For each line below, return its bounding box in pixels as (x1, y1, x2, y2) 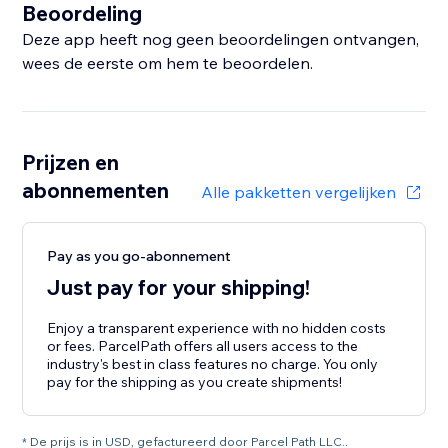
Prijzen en (22, 149, 120, 176)
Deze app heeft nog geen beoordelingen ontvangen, (22, 29, 420, 50)
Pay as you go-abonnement (47, 247, 232, 266)
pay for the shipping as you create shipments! (47, 373, 343, 392)
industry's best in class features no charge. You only (47, 355, 379, 374)
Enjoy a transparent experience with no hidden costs (47, 319, 387, 338)
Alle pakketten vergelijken (200, 182, 396, 203)
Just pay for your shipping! (47, 274, 311, 301)
